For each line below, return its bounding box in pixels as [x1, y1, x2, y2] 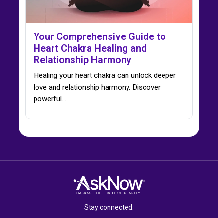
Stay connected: [84, 203, 134, 211]
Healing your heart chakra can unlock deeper [34, 71, 176, 80]
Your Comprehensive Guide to [34, 31, 166, 43]
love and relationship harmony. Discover [34, 83, 161, 92]
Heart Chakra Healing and [34, 42, 147, 54]
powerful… [34, 94, 66, 104]
